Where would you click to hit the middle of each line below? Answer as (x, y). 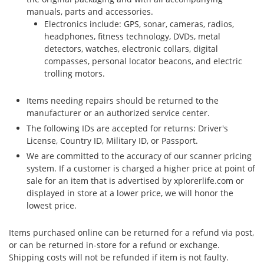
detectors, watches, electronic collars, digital (131, 49)
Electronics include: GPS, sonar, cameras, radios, (139, 24)
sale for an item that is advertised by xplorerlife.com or (135, 181)
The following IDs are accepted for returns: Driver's (127, 128)
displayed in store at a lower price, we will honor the (130, 193)
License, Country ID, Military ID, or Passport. (112, 141)
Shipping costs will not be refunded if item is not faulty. (119, 257)
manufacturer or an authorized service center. (118, 113)
